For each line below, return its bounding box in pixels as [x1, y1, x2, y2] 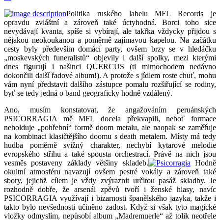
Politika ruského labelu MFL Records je [66, 9, 216, 18]
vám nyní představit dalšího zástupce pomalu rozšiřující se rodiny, [4, 80, 216, 88]
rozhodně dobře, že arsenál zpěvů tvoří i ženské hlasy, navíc [4, 185, 216, 193]
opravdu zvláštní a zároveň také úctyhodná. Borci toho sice [4, 18, 216, 27]
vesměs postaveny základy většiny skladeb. [4, 158, 148, 167]
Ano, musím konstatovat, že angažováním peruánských [4, 105, 216, 114]
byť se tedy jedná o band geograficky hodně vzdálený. [4, 88, 172, 97]
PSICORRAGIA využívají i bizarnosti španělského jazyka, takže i [4, 193, 216, 202]
